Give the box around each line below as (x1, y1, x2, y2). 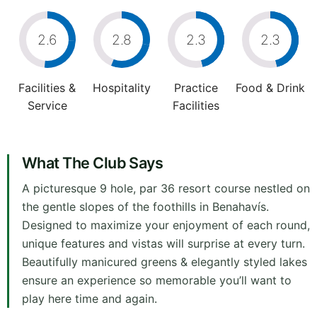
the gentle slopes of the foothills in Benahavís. (22, 200, 269, 214)
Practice (173, 81, 218, 96)
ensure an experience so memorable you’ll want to (22, 273, 292, 288)
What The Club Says (22, 154, 163, 173)
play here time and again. (22, 292, 157, 306)
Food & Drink (235, 81, 305, 96)
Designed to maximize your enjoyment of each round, (22, 218, 310, 233)
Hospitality (92, 81, 151, 96)
